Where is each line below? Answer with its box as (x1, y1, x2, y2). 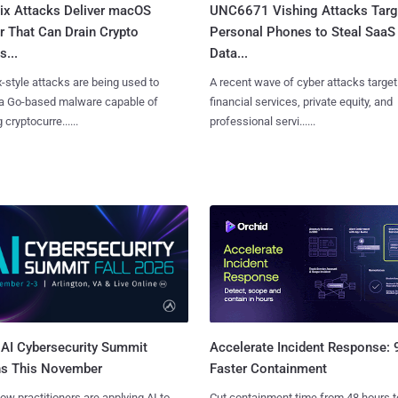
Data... (209, 45, 248, 62)
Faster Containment (209, 360, 327, 377)
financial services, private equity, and (209, 95, 393, 109)
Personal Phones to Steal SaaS (209, 24, 395, 41)
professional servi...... (209, 115, 315, 129)
